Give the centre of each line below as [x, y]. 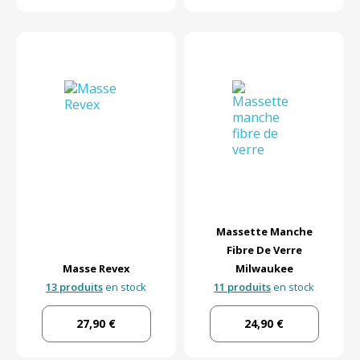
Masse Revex [96, 269]
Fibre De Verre [264, 250]
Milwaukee [264, 269]
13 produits [74, 287]
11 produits [242, 287]
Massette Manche [264, 232]
